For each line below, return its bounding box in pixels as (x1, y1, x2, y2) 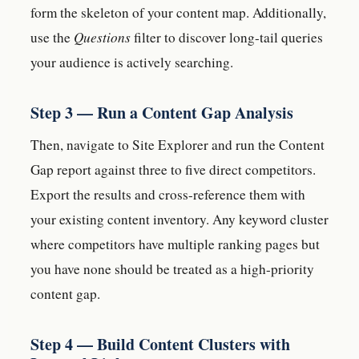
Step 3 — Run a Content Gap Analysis (30, 100, 293, 124)
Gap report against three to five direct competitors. (30, 159, 316, 179)
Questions (74, 27, 131, 46)
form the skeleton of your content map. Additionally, (30, 2, 326, 22)
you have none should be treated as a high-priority (30, 259, 314, 278)
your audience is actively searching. (30, 52, 233, 71)
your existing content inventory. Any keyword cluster (30, 209, 329, 228)
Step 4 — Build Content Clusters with (30, 332, 290, 356)
